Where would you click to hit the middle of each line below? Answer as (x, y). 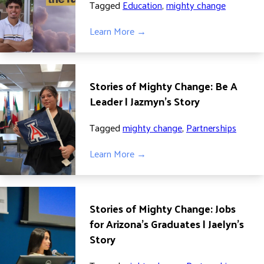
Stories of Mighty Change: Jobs (163, 208)
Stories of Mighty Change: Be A (164, 86)
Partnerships (211, 128)
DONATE (132, 18)
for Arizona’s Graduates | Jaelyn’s (167, 224)
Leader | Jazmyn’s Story (145, 101)
